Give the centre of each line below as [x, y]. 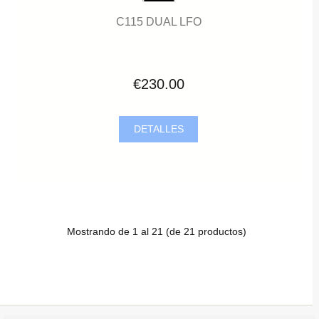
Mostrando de [99, 231]
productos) [220, 231]
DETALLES [158, 129]
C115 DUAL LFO [158, 21]
